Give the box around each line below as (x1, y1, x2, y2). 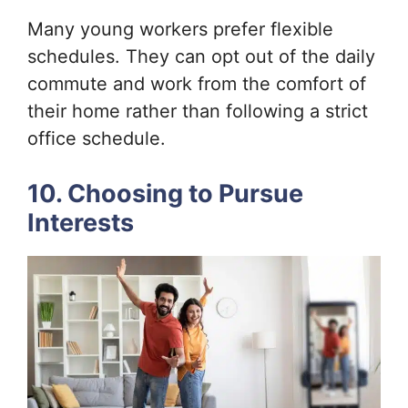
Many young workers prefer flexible (27, 18, 333, 41)
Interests (27, 208, 134, 239)
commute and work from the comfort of (27, 73, 366, 96)
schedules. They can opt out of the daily (27, 46, 375, 68)
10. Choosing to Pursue (27, 178, 303, 209)
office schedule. (27, 127, 166, 150)
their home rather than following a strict (27, 100, 368, 123)
